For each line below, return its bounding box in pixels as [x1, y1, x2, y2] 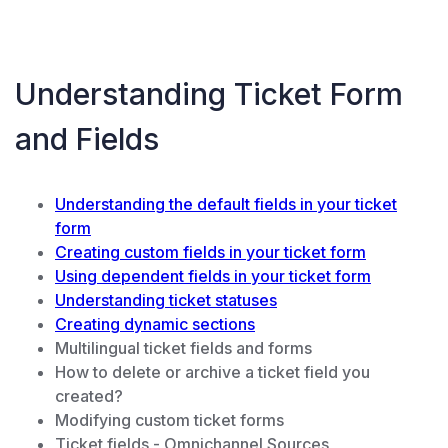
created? [55, 386, 123, 407]
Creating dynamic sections [55, 314, 255, 335]
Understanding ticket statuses [55, 290, 277, 311]
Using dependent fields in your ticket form [55, 266, 371, 287]
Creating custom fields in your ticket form [55, 242, 366, 263]
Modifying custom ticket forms [55, 410, 284, 431]
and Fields [15, 121, 159, 158]
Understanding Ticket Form [15, 76, 403, 113]
